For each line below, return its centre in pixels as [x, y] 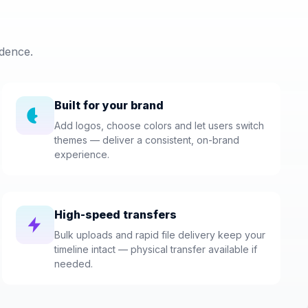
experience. [81, 154]
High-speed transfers [115, 214]
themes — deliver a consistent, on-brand [146, 140]
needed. [73, 263]
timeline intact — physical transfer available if [155, 249]
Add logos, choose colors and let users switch [159, 125]
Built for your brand [109, 105]
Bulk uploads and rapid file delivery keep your [159, 234]
